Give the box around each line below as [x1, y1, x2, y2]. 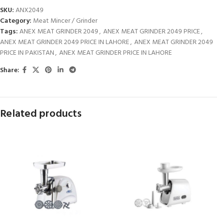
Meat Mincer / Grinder [33, 15, 97, 27]
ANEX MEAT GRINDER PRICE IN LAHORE [59, 47, 172, 59]
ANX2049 [15, 5, 44, 16]
